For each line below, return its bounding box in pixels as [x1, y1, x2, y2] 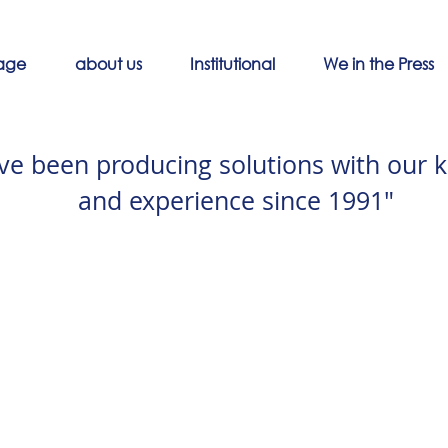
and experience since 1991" [78, 184, 394, 217]
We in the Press [323, 53, 434, 74]
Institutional [190, 53, 275, 74]
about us [75, 53, 142, 74]
